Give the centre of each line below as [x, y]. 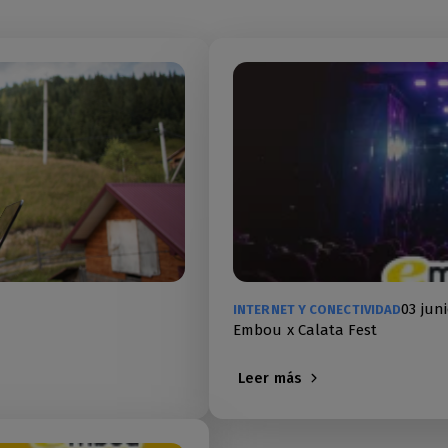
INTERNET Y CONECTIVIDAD [317, 309]
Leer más [270, 378]
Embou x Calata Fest [305, 330]
